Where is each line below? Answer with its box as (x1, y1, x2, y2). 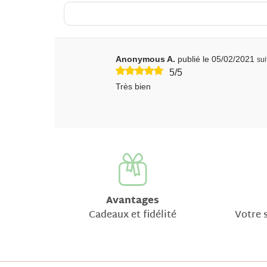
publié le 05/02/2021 (178, 54, 254, 64)
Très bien (116, 82, 151, 92)
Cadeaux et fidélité (88, 207, 176, 225)
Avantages (105, 193, 159, 210)
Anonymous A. (116, 54, 178, 64)
